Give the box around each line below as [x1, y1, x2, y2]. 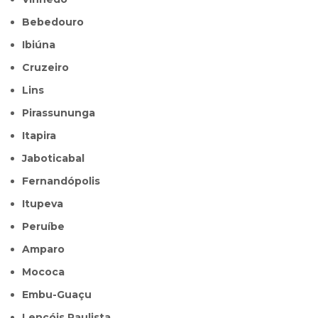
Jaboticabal [27, 152, 85, 165]
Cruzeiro [30, 61, 70, 75]
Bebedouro [30, 16, 84, 29]
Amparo [30, 243, 65, 256]
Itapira [25, 129, 57, 143]
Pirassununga [29, 106, 96, 120]
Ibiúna [25, 38, 56, 52]
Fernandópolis [28, 175, 101, 188]
